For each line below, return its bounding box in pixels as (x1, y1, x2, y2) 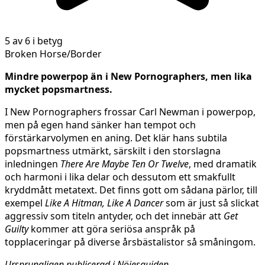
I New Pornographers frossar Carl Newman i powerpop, (5, 105, 256, 118)
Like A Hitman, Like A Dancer (45, 196, 163, 209)
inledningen (5, 157, 60, 170)
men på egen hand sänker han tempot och (5, 118, 196, 131)
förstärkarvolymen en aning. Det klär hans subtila (5, 131, 227, 144)
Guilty (5, 222, 28, 235)
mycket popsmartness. (5, 82, 112, 96)
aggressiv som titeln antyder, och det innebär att (5, 209, 224, 222)
